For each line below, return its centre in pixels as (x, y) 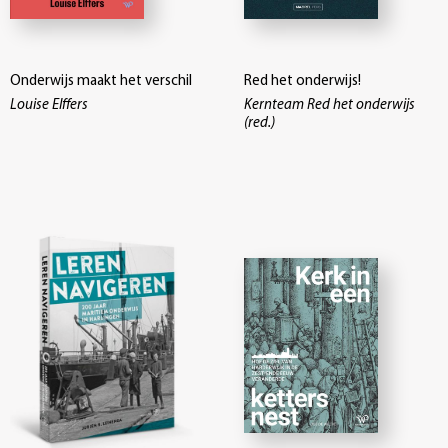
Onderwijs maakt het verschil (101, 82)
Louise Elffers (49, 106)
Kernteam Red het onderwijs (329, 106)
